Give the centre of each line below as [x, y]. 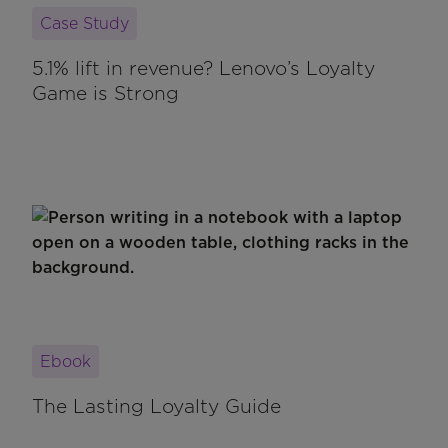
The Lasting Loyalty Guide [156, 406]
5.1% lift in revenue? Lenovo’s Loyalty [203, 68]
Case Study [84, 23]
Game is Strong [105, 93]
